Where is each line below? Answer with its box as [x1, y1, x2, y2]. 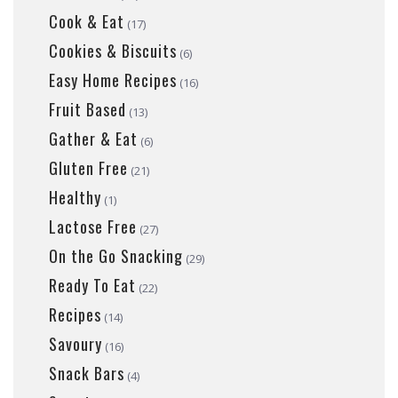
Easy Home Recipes [49, 68, 177, 92]
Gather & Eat [49, 127, 138, 151]
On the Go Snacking [49, 244, 183, 268]
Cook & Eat [49, 10, 124, 34]
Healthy [49, 186, 101, 210]
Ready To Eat [49, 274, 136, 298]
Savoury [49, 332, 102, 356]
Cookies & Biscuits [49, 39, 177, 63]
